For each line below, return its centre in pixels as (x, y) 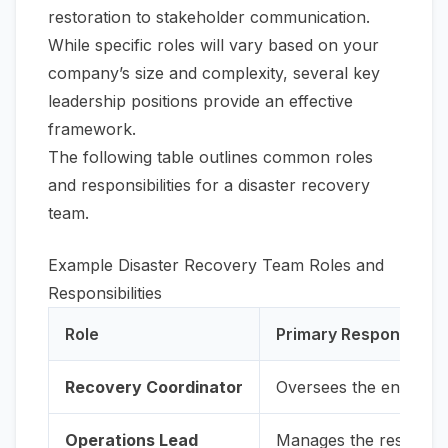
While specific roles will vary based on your (213, 44)
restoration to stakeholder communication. (209, 16)
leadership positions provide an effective (200, 100)
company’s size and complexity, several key (214, 72)
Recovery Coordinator (154, 386)
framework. (92, 128)
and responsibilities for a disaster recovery (209, 184)
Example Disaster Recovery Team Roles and (216, 264)
